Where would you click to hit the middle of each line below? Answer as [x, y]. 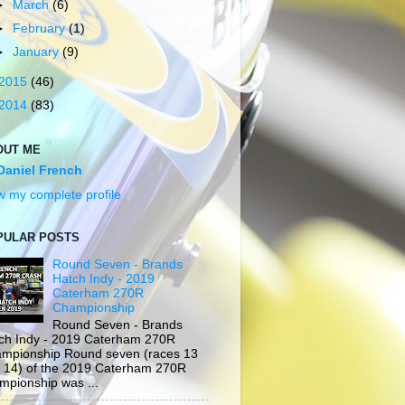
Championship [94, 308]
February [41, 28]
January [38, 52]
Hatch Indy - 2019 [104, 279]
